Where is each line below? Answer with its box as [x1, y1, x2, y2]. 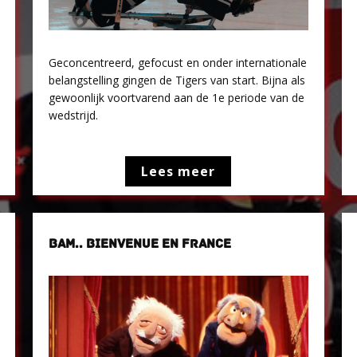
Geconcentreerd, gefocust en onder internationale [49, 55, 308, 70]
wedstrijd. [49, 108, 99, 123]
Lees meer [141, 163, 216, 180]
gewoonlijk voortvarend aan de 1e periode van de [49, 90, 305, 105]
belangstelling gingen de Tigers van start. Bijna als [49, 73, 306, 88]
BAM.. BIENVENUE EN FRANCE [49, 236, 232, 252]
